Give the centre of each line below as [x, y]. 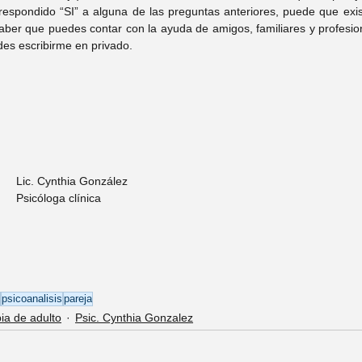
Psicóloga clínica [59, 198]
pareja [78, 299]
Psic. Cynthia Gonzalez [134, 318]
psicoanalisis [32, 299]
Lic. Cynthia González [72, 181]
